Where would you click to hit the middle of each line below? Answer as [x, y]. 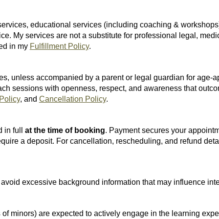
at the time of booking [65, 130]
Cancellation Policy [72, 99]
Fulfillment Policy [59, 46]
